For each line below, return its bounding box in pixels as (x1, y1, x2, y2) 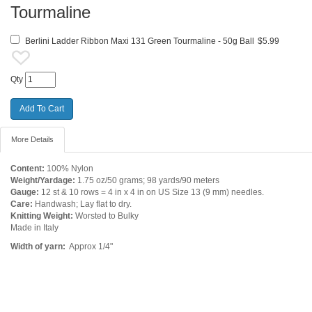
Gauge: (10, 187, 39, 197)
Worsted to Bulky (73, 210, 139, 221)
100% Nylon (45, 163, 93, 173)
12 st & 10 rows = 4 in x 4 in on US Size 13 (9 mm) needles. (39, 187, 264, 197)
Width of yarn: (10, 241, 68, 251)
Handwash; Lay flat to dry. (33, 198, 132, 209)
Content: (10, 163, 45, 173)
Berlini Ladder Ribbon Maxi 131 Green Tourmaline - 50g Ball (25, 36, 254, 46)
